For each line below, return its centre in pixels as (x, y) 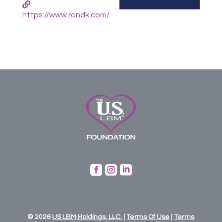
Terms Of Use (148, 217)
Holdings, (92, 217)
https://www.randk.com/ (66, 15)
